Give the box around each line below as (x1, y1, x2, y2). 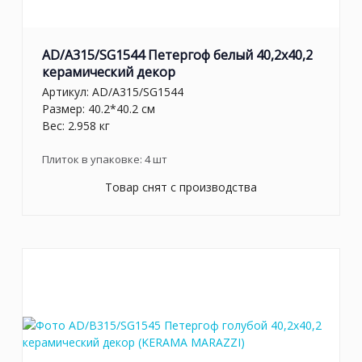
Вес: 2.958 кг (42, 118, 110, 134)
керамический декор (42, 62, 175, 81)
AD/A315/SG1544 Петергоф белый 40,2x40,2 (42, 45, 313, 64)
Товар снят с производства (105, 179, 257, 196)
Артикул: (42, 84, 92, 100)
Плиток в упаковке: (42, 152, 145, 167)
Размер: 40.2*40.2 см (42, 101, 155, 117)
